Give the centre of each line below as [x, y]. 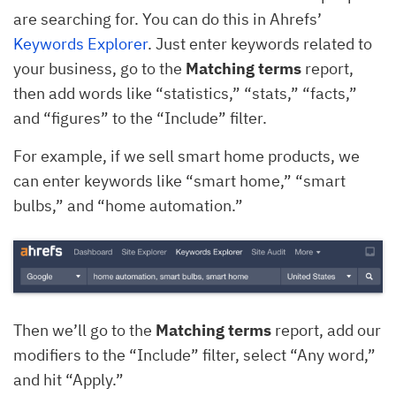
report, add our [326, 331]
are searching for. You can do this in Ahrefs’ [168, 19]
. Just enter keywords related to [260, 44]
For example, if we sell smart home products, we [187, 156]
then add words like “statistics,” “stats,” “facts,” [185, 94]
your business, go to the [99, 69]
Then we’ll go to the [84, 331]
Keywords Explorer [80, 44]
